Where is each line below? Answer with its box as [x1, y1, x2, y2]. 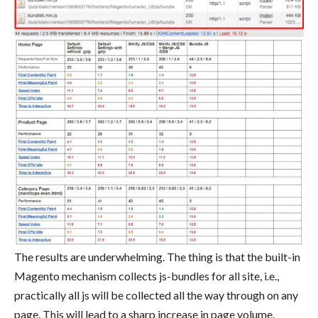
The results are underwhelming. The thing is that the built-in [14, 250, 300, 264]
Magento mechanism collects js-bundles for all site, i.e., [14, 269, 279, 283]
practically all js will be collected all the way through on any [14, 288, 298, 302]
